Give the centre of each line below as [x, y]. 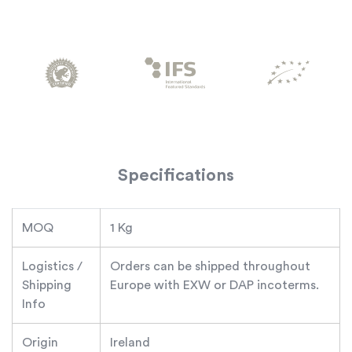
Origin [40, 342]
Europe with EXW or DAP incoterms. [214, 285]
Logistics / [52, 266]
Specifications [176, 175]
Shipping [47, 285]
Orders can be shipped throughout [210, 266]
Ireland [130, 342]
